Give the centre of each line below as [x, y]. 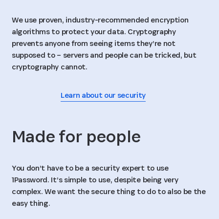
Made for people [76, 136]
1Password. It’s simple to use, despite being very [95, 180]
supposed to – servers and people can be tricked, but [104, 55]
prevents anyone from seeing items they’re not [94, 44]
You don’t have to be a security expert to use [90, 168]
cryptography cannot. [50, 67]
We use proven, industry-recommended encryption [100, 20]
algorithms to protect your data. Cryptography [94, 32]
